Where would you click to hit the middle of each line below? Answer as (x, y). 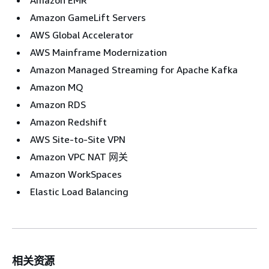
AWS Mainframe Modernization (98, 52)
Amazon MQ (57, 87)
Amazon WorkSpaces (76, 174)
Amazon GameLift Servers (88, 17)
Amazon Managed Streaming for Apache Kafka (134, 69)
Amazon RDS (58, 104)
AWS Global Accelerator (82, 35)
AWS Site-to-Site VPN (78, 139)
